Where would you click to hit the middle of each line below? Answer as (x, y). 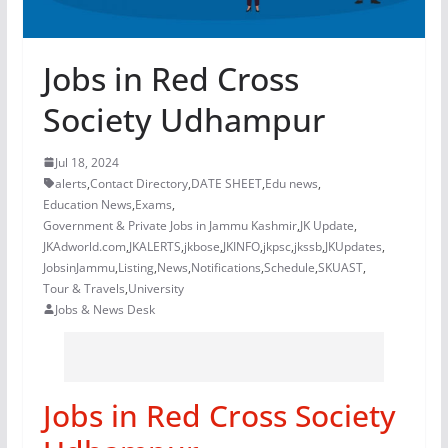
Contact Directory (138, 183)
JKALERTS (154, 246)
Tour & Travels (83, 288)
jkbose (201, 246)
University (155, 288)
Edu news (291, 183)
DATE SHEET (226, 183)
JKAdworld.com (84, 246)
